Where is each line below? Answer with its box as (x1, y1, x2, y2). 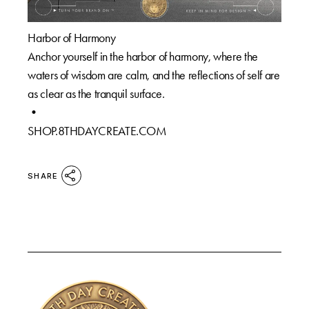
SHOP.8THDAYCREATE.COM (28, 123, 167, 139)
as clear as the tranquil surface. (28, 86, 165, 101)
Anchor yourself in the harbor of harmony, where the (28, 48, 258, 64)
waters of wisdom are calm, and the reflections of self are (28, 67, 280, 83)
